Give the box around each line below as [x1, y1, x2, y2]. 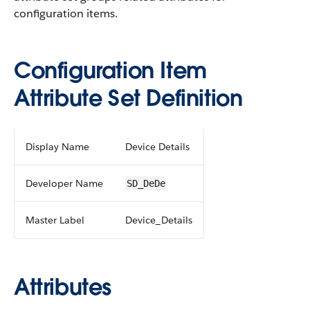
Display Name [26, 140, 89, 153]
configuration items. [14, 6, 118, 21]
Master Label [26, 214, 84, 226]
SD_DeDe [127, 178, 165, 189]
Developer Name [26, 177, 103, 190]
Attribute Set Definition [14, 84, 243, 112]
